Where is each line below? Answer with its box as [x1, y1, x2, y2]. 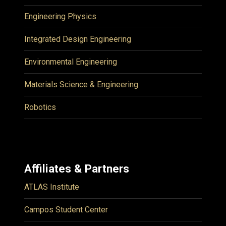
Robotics [24, 102, 56, 112]
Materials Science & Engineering [24, 80, 138, 89]
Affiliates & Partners [24, 162, 129, 175]
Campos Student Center [24, 205, 108, 214]
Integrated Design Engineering [24, 34, 131, 44]
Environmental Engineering [24, 57, 117, 67]
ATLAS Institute [24, 182, 79, 192]
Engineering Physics [24, 12, 96, 21]
